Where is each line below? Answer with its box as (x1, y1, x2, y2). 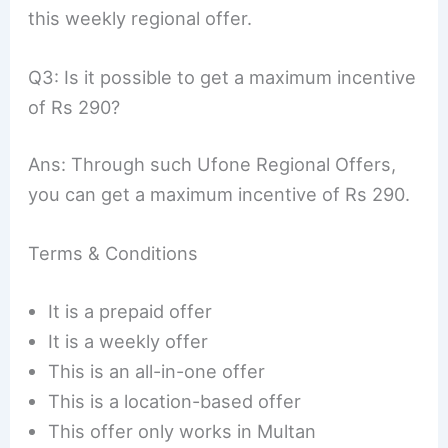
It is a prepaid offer (48, 299, 213, 322)
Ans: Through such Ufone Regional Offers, (28, 153, 397, 176)
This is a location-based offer (48, 389, 302, 412)
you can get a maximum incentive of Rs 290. (28, 183, 411, 206)
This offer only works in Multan (48, 419, 317, 442)
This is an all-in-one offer (48, 359, 266, 382)
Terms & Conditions (28, 242, 199, 265)
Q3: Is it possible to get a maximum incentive (28, 65, 417, 88)
